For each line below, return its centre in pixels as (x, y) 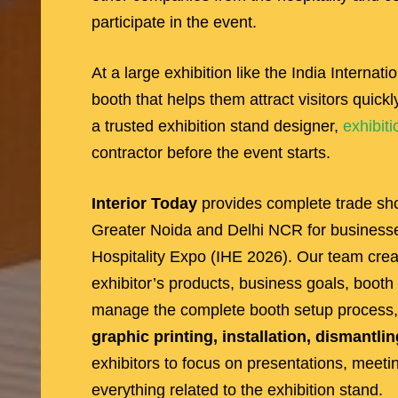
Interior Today (144, 203)
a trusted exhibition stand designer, (217, 126)
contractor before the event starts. (211, 152)
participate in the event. (174, 22)
